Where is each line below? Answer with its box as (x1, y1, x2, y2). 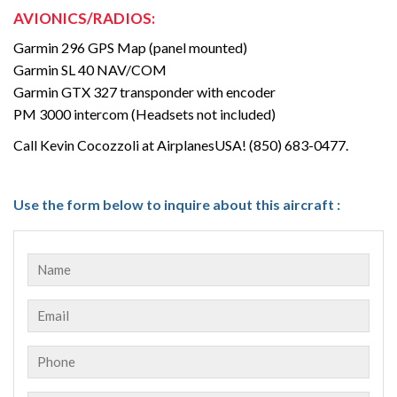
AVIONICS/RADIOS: (13, 8, 155, 27)
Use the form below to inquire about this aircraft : (13, 195, 340, 213)
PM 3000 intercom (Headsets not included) (13, 105, 276, 122)
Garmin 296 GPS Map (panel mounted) (13, 38, 247, 56)
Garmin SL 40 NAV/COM (13, 60, 167, 78)
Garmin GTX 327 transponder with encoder (13, 82, 276, 100)
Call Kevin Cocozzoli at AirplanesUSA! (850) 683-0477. (13, 136, 348, 153)
